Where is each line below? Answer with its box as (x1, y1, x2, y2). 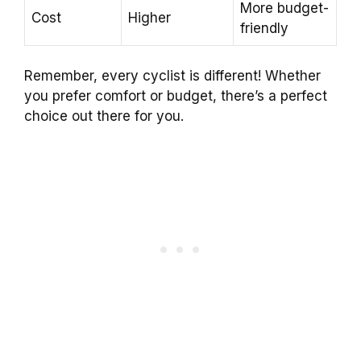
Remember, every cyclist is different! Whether (24, 68, 321, 85)
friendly (240, 19, 288, 36)
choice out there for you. (24, 108, 184, 125)
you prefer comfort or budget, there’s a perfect (24, 88, 327, 105)
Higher (128, 9, 171, 26)
